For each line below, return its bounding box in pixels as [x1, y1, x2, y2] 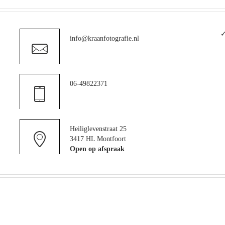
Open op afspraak [70, 145, 125, 153]
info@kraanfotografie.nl [70, 35, 139, 43]
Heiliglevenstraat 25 [70, 125, 127, 133]
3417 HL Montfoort [70, 135, 126, 143]
